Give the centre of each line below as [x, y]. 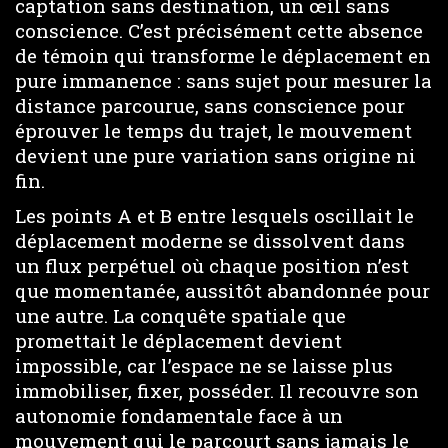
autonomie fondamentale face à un [179, 415]
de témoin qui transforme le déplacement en [223, 55]
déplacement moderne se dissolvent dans [210, 240]
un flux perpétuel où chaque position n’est [212, 265]
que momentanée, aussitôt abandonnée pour [222, 290]
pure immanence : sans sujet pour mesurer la [223, 80]
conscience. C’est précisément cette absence [219, 30]
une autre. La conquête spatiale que [180, 315]
